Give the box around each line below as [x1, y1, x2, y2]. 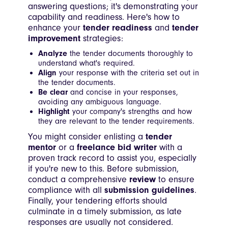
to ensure [156, 174, 194, 185]
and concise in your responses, [68, 88, 178, 97]
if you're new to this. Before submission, [28, 163, 179, 175]
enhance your [28, 22, 83, 34]
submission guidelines [104, 185, 194, 196]
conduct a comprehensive [28, 174, 129, 185]
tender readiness [83, 22, 152, 34]
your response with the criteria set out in [56, 68, 199, 78]
